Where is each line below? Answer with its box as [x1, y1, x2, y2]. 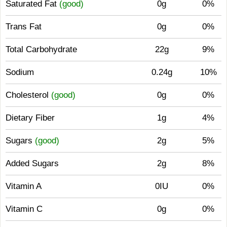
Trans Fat [6, 22, 42, 31]
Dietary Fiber [6, 113, 55, 123]
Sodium [6, 67, 34, 77]
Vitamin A [6, 181, 42, 191]
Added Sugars [6, 159, 59, 168]
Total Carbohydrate [6, 45, 77, 54]
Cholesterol [6, 90, 51, 100]
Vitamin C [6, 204, 43, 214]
